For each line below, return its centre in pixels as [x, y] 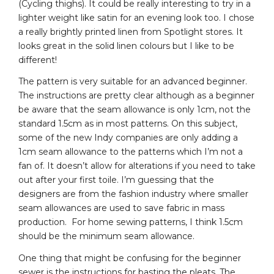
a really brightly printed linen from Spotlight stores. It [131, 31]
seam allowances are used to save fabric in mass [121, 208]
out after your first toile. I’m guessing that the [116, 180]
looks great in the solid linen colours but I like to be [126, 46]
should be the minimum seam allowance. [106, 236]
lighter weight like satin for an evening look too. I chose [136, 17]
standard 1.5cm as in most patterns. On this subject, [128, 124]
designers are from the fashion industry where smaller [133, 194]
